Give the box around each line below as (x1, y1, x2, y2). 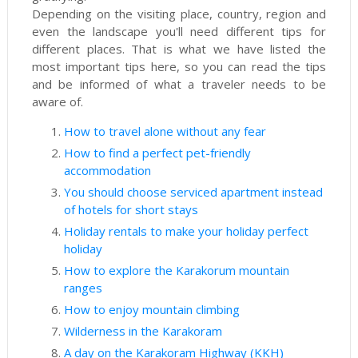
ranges (63, 280, 105, 296)
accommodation (63, 162, 151, 178)
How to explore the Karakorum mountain (63, 262, 289, 278)
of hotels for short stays (63, 201, 198, 217)
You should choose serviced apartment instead (63, 184, 323, 200)
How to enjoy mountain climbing (63, 301, 240, 317)
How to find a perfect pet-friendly (63, 145, 251, 161)
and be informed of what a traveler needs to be (31, 76, 327, 92)
